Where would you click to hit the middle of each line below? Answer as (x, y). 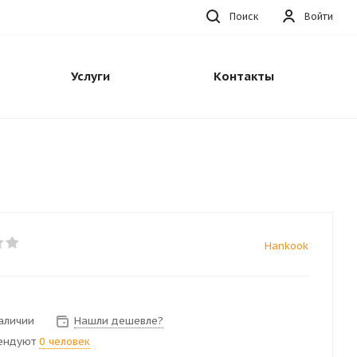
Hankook (286, 246)
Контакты (244, 76)
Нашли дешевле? (119, 320)
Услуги (90, 76)
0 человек (65, 341)
